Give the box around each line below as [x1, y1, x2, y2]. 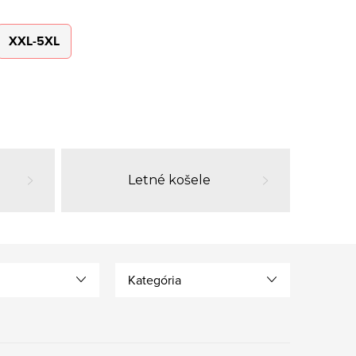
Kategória [128, 271, 182, 288]
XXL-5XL [9, 31, 60, 50]
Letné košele [127, 172, 211, 188]
